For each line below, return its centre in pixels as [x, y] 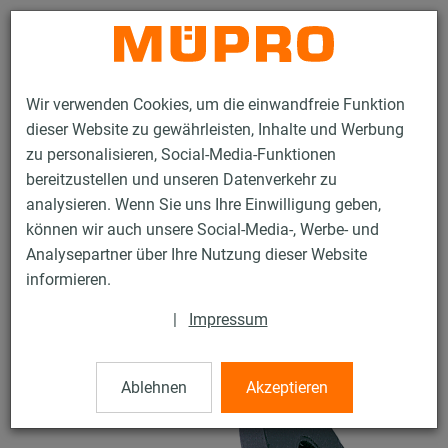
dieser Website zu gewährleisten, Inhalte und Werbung [215, 130]
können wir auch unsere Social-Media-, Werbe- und [202, 230]
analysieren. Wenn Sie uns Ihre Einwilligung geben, [203, 205]
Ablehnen [153, 388]
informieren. [68, 280]
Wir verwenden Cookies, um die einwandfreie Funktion [215, 105]
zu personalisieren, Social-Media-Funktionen [181, 155]
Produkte [40, 220]
